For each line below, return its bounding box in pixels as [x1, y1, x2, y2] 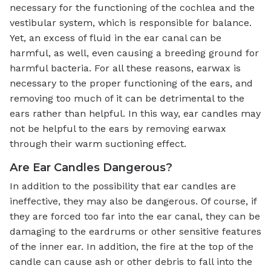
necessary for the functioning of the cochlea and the [10, 1, 255, 13]
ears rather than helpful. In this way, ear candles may [10, 107, 261, 119]
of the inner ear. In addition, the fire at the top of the [10, 240, 253, 252]
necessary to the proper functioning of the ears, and [10, 77, 253, 89]
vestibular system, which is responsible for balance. [10, 16, 252, 28]
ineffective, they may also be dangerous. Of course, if [10, 195, 256, 207]
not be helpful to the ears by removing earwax [10, 122, 226, 134]
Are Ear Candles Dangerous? [10, 160, 172, 174]
